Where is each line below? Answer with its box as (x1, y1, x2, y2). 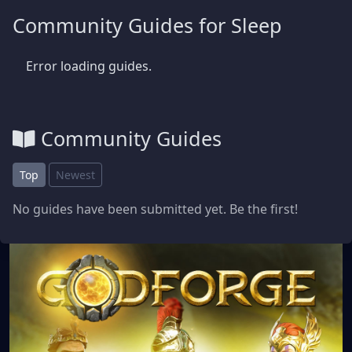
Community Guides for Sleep (13, 11, 282, 38)
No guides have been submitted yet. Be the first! (13, 200, 298, 218)
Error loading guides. (26, 57, 152, 75)
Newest (56, 167, 95, 182)
